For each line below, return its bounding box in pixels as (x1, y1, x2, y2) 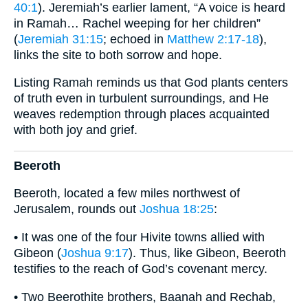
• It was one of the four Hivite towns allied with (14, 230, 265, 244)
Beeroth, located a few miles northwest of (14, 186, 240, 201)
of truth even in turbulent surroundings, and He (14, 91, 269, 106)
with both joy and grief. (14, 123, 137, 137)
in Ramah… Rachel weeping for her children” (14, 16, 261, 30)
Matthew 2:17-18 (167, 32, 259, 46)
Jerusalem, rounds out (14, 202, 140, 217)
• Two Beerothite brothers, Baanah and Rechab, (14, 289, 276, 304)
